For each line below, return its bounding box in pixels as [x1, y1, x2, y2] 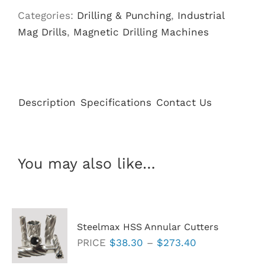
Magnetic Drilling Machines [73, 25, 209, 38]
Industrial [177, 9, 224, 21]
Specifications [80, 96, 151, 108]
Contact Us [156, 96, 212, 108]
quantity [46, 33, 87, 46]
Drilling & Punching [77, 9, 171, 21]
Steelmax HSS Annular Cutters [76, 221, 218, 232]
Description [18, 96, 76, 108]
